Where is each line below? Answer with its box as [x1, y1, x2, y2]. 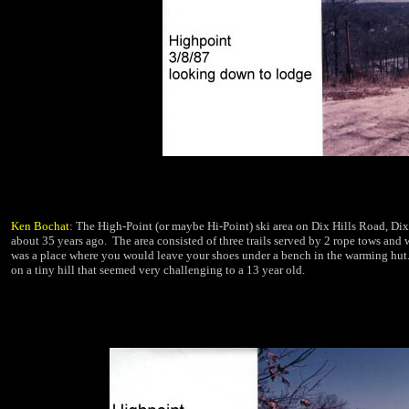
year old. [262, 263, 305, 277]
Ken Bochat [11, 219, 69, 233]
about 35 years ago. [11, 234, 107, 247]
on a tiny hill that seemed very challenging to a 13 [11, 263, 259, 277]
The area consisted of [112, 234, 216, 247]
